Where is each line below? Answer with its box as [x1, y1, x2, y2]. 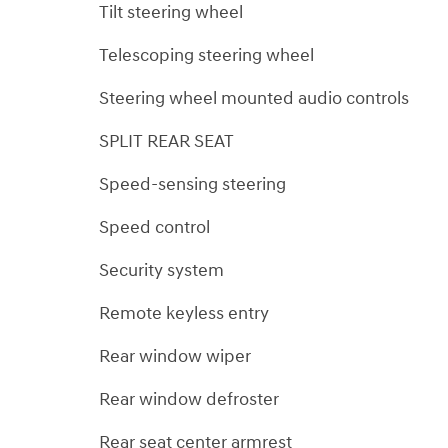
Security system [99, 258, 224, 282]
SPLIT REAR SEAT [99, 129, 234, 153]
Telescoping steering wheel [99, 43, 314, 67]
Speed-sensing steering [99, 172, 286, 196]
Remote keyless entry [99, 301, 269, 325]
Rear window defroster [99, 387, 279, 411]
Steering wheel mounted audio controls [99, 86, 409, 110]
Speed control [99, 215, 210, 239]
